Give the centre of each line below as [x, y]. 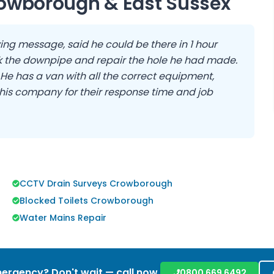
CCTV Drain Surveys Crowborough [96, 183]
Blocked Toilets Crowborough [87, 201]
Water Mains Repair [63, 218]
